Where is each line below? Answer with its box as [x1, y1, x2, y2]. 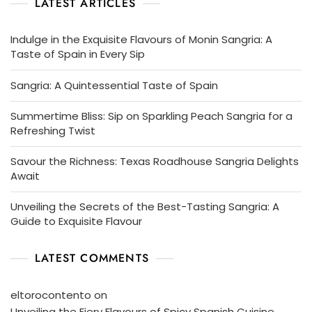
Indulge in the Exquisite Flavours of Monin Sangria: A [10, 32, 272, 47]
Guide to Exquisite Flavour [10, 214, 142, 229]
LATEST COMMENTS [35, 250, 149, 267]
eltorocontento [10, 288, 91, 303]
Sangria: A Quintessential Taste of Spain [10, 78, 218, 93]
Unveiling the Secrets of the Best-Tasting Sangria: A [10, 199, 279, 214]
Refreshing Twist [10, 123, 95, 139]
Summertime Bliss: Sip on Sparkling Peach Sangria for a [10, 109, 292, 124]
